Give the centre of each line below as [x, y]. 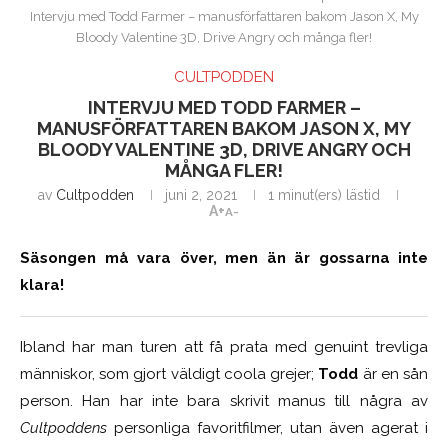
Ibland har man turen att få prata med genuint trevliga [224, 347]
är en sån [393, 374]
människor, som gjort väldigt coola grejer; [169, 374]
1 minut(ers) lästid [323, 195]
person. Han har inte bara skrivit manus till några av [224, 401]
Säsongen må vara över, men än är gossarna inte [224, 258]
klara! [42, 285]
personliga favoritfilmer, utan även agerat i [267, 428]
